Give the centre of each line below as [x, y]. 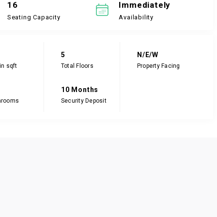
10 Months [80, 89]
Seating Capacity [34, 17]
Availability [136, 17]
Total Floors [77, 66]
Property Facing [158, 66]
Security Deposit [84, 101]
